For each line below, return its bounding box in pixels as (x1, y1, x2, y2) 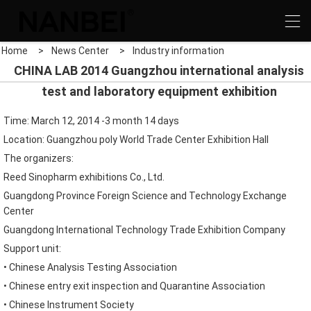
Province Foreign (56, 190, 130, 201)
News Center (51, 45, 109, 56)
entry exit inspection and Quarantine (47, 280, 210, 292)
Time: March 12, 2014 (3, 115, 99, 126)
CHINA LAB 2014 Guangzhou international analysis (14, 63, 304, 78)
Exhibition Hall (208, 134, 269, 145)
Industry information (133, 45, 224, 56)
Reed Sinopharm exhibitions (3, 171, 128, 183)
